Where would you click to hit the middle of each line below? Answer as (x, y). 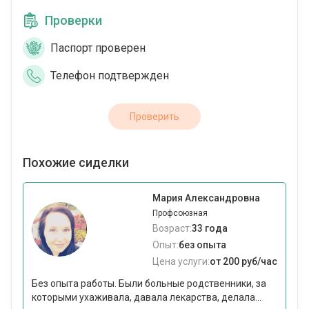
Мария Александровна (206, 198)
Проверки (73, 21)
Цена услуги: (181, 262)
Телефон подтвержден (110, 76)
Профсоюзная (180, 213)
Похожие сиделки (76, 163)
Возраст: (172, 229)
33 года (210, 229)
